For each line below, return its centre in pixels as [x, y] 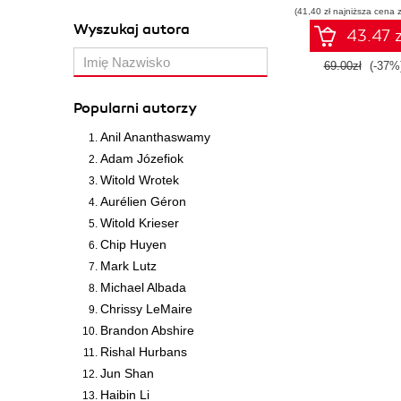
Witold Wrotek [140, 180]
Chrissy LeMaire [146, 309]
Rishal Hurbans [144, 352]
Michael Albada [143, 287]
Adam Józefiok [142, 158]
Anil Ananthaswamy [155, 137]
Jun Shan [127, 373]
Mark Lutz [128, 266]
